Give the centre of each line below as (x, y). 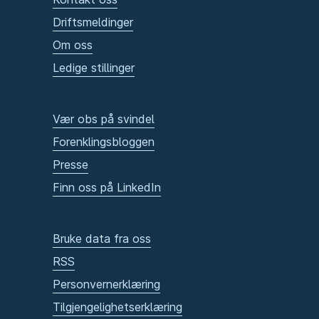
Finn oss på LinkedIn (107, 188)
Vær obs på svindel (104, 119)
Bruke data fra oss (102, 239)
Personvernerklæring (106, 284)
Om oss (73, 45)
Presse (70, 165)
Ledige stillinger (94, 68)
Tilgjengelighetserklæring (117, 307)
